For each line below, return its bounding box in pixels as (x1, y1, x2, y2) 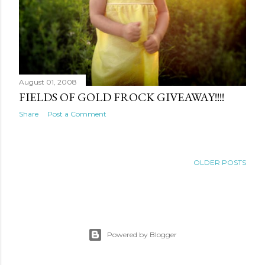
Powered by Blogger (107, 230, 177, 240)
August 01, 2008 (19, 77, 77, 87)
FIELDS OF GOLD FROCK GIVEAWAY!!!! (19, 89, 224, 105)
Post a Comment (47, 109, 106, 119)
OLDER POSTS (193, 158, 246, 167)
